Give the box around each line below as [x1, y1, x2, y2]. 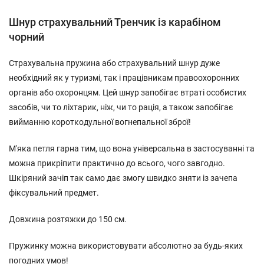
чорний [9, 31, 44, 43]
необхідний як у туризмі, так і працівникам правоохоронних [9, 73, 239, 82]
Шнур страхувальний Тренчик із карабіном [9, 16, 221, 28]
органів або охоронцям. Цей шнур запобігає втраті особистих [9, 88, 246, 97]
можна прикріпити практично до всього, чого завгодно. [9, 159, 225, 168]
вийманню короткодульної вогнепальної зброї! [9, 117, 191, 127]
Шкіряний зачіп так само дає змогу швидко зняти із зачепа [9, 173, 237, 183]
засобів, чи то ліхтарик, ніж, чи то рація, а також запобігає [9, 103, 233, 112]
